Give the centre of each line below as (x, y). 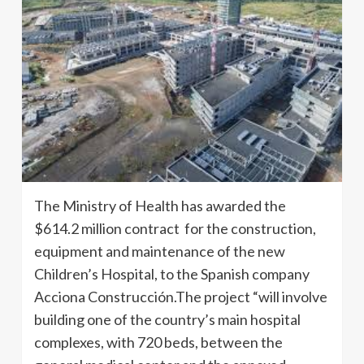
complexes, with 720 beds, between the (158, 342)
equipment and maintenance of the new (160, 251)
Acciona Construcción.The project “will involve (181, 297)
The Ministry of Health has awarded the (160, 206)
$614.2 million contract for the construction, (175, 229)
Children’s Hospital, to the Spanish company (172, 274)
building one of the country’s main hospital (167, 320)
